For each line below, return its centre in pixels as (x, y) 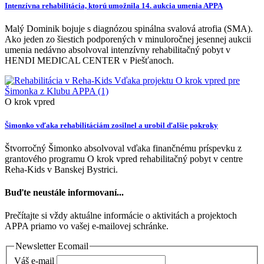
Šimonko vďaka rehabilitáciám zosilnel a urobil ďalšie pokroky (111, 125)
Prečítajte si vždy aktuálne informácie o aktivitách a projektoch (121, 216)
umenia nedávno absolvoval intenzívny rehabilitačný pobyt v (118, 50)
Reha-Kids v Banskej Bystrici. (61, 169)
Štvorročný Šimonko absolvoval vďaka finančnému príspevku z (123, 148)
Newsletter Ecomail (52, 246)
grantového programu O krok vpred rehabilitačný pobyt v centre (124, 159)
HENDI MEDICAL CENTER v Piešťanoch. (89, 61)
